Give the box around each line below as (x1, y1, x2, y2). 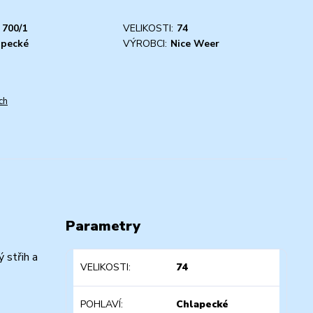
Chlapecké (176, 297, 229, 311)
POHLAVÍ (80, 297, 121, 311)
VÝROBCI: (123, 36, 167, 50)
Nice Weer (170, 36, 219, 50)
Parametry (65, 216, 140, 235)
